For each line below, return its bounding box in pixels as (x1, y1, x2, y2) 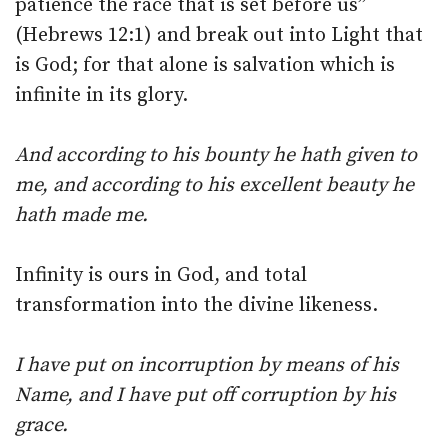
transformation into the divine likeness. (15, 293, 378, 318)
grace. (15, 413, 68, 438)
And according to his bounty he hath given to (15, 143, 417, 168)
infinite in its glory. (15, 83, 188, 108)
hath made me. (15, 203, 148, 228)
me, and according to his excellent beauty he (15, 173, 414, 198)
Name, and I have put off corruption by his (15, 383, 396, 408)
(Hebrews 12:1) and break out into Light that (15, 23, 423, 48)
